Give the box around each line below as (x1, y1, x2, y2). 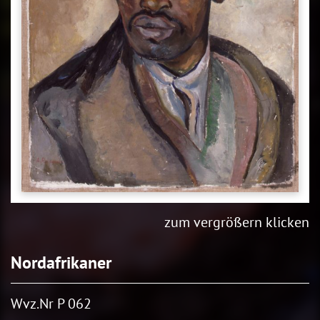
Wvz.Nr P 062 (11, 294, 91, 313)
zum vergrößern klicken (164, 212, 309, 231)
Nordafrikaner (11, 251, 111, 274)
